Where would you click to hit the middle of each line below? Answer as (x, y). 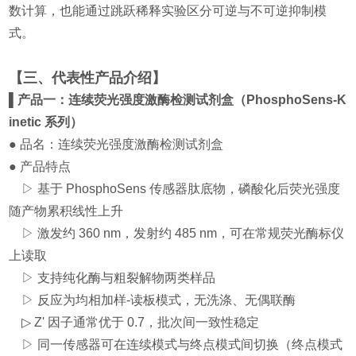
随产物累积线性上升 (66, 211)
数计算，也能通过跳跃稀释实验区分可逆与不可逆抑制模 (168, 11)
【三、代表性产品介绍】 (88, 78)
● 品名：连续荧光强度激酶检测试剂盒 (116, 145)
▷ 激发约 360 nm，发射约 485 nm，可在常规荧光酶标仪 (177, 234)
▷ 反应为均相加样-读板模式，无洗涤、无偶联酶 (153, 300)
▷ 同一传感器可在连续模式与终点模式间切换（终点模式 (176, 345)
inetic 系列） (46, 122)
